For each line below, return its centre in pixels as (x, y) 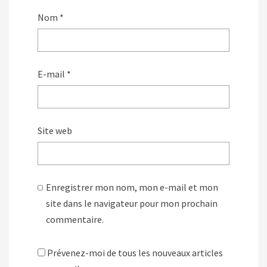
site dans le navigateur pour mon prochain (132, 204)
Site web (55, 131)
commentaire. (75, 220)
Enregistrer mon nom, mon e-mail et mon (132, 187)
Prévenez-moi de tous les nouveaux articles (135, 253)
